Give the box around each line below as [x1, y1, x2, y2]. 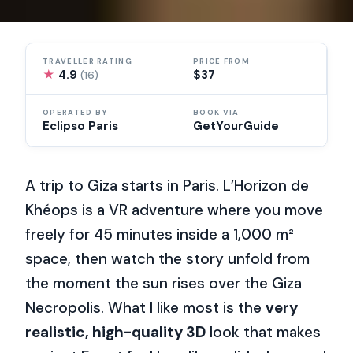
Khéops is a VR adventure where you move [25, 200, 324, 221]
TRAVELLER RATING [43, 56, 132, 66]
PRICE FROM [193, 56, 251, 66]
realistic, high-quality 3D [25, 322, 206, 343]
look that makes [206, 322, 321, 343]
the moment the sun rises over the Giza [25, 273, 303, 294]
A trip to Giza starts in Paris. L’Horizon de [25, 176, 310, 196]
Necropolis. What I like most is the [25, 298, 266, 318]
